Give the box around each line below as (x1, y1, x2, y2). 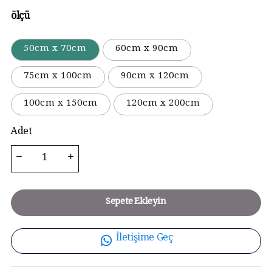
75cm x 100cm (24, 69, 92, 85)
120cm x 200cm (126, 97, 200, 112)
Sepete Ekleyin (106, 195, 166, 211)
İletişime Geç (115, 231, 173, 248)
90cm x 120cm (121, 69, 189, 85)
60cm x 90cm (115, 42, 178, 58)
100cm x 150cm (24, 97, 98, 112)
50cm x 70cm (24, 42, 87, 58)
